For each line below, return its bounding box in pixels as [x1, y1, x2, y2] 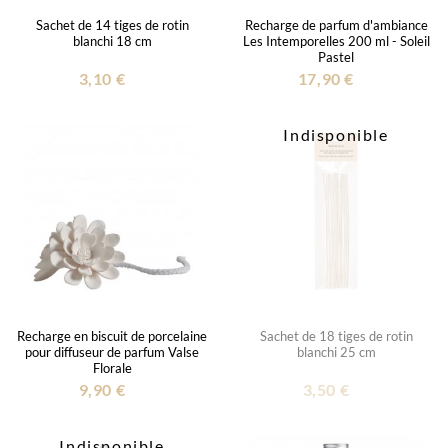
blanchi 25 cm [296, 343, 376, 360]
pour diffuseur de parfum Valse [25, 343, 199, 360]
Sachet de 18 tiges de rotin [259, 327, 413, 344]
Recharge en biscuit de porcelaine [17, 327, 207, 344]
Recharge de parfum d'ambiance [244, 16, 428, 33]
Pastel [318, 48, 354, 65]
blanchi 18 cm [72, 32, 152, 49]
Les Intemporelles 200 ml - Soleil [242, 32, 430, 49]
